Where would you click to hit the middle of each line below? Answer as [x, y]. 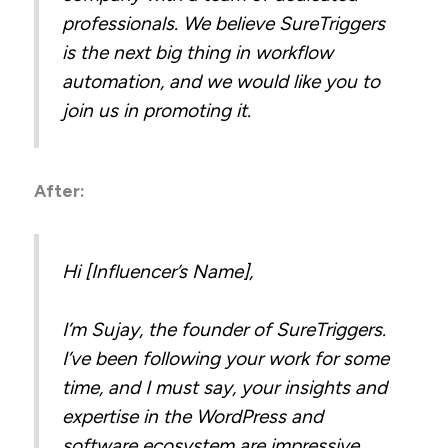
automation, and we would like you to [221, 82]
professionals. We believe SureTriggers [224, 24]
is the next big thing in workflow [198, 53]
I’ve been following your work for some [226, 359]
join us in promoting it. [157, 111]
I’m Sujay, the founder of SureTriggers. [224, 330]
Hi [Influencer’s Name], [160, 272]
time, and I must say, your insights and [225, 388]
